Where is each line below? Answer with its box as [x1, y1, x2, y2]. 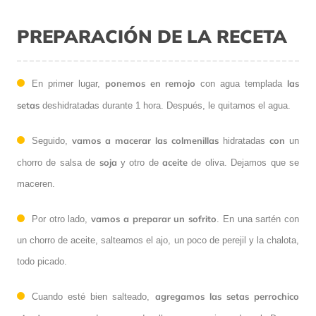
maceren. [17, 178, 55, 189]
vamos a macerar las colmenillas [72, 134, 219, 146]
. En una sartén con [217, 213, 300, 224]
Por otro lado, [32, 213, 92, 224]
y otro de [116, 157, 163, 168]
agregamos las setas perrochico [154, 290, 300, 302]
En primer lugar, [32, 78, 105, 89]
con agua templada [195, 78, 288, 89]
